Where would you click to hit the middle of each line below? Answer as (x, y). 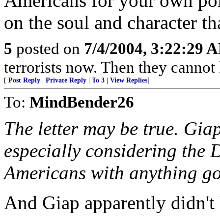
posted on (48, 48)
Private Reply (66, 80)
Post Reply (24, 80)
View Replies (129, 80)
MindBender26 (82, 102)
